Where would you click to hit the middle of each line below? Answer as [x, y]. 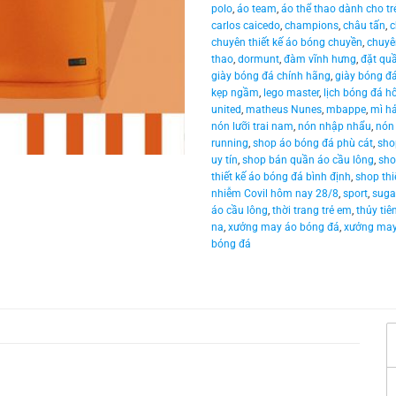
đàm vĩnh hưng [320, 60]
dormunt [259, 60]
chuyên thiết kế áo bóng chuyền [287, 43]
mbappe [346, 110]
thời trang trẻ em [312, 211]
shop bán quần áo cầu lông [308, 160]
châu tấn [364, 26]
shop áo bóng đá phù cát [313, 144]
